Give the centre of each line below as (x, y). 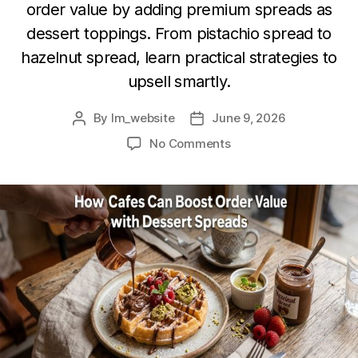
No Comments (190, 144)
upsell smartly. (179, 82)
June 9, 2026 (249, 118)
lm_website (143, 118)
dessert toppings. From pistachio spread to (179, 34)
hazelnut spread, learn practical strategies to (179, 58)
